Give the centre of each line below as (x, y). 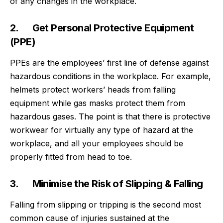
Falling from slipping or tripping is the (80, 205)
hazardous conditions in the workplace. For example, (111, 76)
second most (176, 205)
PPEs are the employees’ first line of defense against (109, 63)
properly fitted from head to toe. (71, 157)
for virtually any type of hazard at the (121, 130)
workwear (29, 130)
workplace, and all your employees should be (97, 144)
